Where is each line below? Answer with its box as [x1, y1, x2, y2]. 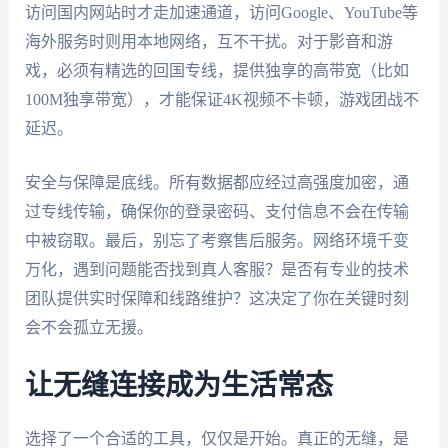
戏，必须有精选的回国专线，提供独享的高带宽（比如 [24, 61, 409, 79]
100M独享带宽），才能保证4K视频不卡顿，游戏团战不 [24, 90, 419, 108]
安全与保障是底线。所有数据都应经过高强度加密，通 [24, 174, 409, 192]
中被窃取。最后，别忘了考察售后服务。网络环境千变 [24, 232, 409, 250]
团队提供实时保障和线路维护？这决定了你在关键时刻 [24, 290, 409, 308]
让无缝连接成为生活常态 [24, 371, 333, 400]
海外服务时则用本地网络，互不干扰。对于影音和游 [24, 32, 393, 50]
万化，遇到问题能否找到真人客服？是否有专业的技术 [24, 261, 409, 279]
